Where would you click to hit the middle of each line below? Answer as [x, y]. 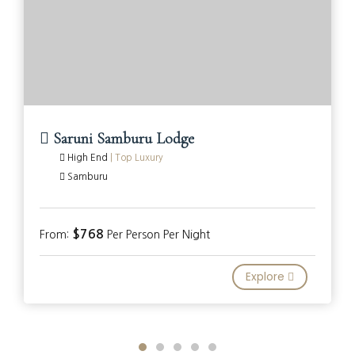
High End [88, 158]
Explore [267, 277]
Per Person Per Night [157, 235]
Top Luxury [139, 158]
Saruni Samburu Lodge [122, 139]
